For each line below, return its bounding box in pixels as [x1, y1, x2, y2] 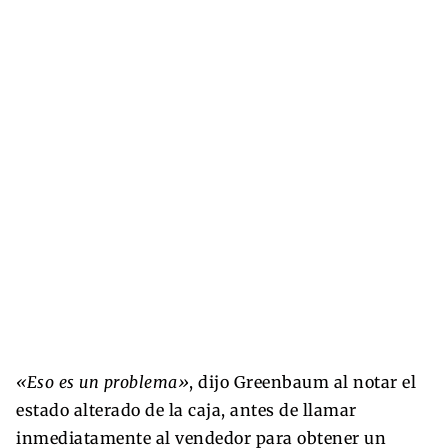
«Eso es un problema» [16, 371, 189, 392]
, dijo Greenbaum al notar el [189, 371, 416, 392]
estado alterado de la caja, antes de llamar [16, 399, 357, 420]
